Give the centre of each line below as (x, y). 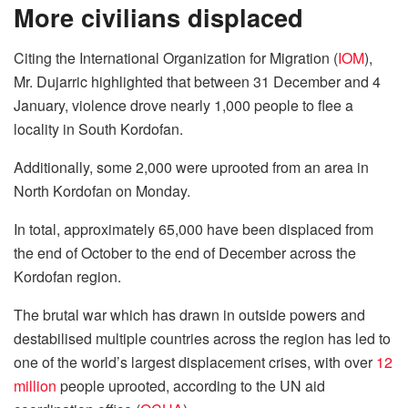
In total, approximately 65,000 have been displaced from (194, 229)
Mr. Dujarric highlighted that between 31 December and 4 (197, 81)
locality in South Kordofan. (100, 128)
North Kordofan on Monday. (104, 190)
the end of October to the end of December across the (185, 252)
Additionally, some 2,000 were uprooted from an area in (191, 167)
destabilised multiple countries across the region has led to (202, 338)
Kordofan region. (67, 276)
